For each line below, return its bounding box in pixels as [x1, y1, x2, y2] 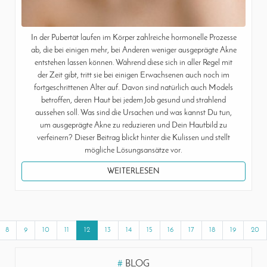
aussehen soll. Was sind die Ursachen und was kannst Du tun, [35, 108, 232, 117]
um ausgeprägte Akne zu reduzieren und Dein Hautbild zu [40, 120, 227, 130]
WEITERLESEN [107, 167, 160, 175]
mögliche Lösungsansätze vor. [85, 145, 182, 155]
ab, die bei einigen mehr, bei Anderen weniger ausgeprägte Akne [30, 45, 237, 55]
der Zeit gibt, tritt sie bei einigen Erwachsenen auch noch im [38, 70, 229, 80]
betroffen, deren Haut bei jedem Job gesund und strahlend [41, 95, 226, 105]
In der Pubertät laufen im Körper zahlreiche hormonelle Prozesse [30, 33, 237, 42]
